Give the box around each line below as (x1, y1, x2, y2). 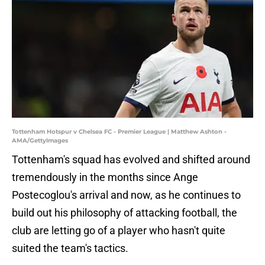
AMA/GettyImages (12, 137, 68, 145)
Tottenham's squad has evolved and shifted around (12, 153, 250, 166)
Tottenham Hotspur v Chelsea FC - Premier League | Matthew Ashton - (12, 128, 227, 136)
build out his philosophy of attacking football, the (12, 206, 237, 219)
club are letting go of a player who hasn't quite (12, 224, 225, 237)
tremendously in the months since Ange (12, 171, 198, 184)
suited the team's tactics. (12, 242, 128, 255)
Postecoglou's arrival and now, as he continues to (12, 189, 241, 202)
